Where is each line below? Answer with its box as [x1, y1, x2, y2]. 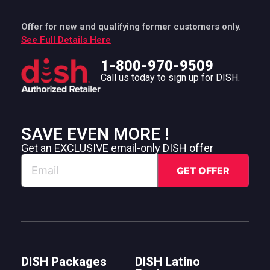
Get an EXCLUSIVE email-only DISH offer [21, 142, 213, 155]
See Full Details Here [21, 34, 111, 45]
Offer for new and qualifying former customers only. [21, 20, 241, 32]
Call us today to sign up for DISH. [101, 71, 240, 83]
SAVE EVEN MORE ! [21, 124, 169, 145]
